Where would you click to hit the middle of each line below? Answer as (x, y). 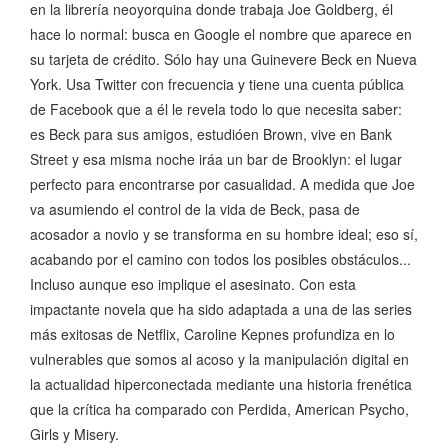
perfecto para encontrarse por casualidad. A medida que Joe (222, 184)
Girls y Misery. (74, 434)
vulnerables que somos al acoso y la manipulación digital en (219, 359)
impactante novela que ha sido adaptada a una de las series (221, 309)
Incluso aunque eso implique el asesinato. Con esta (193, 284)
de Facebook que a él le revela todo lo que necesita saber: (216, 109)
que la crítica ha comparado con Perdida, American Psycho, (219, 409)
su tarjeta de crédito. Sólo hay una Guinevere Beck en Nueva (223, 59)
